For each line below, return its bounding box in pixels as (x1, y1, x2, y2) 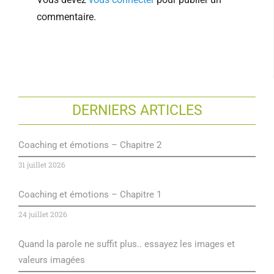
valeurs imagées (18, 254, 85, 266)
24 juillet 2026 (18, 209, 67, 220)
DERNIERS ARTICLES (72, 102, 202, 119)
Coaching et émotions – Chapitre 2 (18, 139, 161, 151)
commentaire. (36, 11, 96, 23)
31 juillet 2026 (18, 160, 65, 170)
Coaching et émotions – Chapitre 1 (18, 189, 161, 201)
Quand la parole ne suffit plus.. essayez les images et (18, 239, 235, 250)
